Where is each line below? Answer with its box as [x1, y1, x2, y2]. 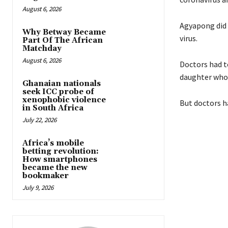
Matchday [22, 43, 62, 53]
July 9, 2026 [22, 183, 53, 192]
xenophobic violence [22, 95, 106, 105]
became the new [22, 162, 88, 173]
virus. [179, 33, 197, 43]
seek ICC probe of [22, 87, 94, 97]
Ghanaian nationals [22, 78, 101, 89]
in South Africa [22, 103, 83, 113]
